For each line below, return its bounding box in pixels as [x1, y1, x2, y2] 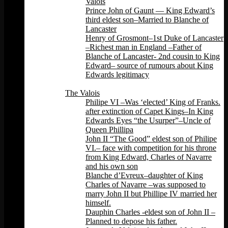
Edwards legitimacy [85, 70, 149, 79]
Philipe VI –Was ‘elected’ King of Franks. [85, 98, 220, 107]
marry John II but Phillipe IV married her [85, 189, 217, 198]
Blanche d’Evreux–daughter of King [85, 171, 203, 180]
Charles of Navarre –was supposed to [85, 180, 206, 189]
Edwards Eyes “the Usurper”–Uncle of [85, 116, 211, 125]
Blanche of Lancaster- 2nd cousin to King [85, 52, 220, 61]
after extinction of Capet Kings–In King [85, 107, 213, 116]
